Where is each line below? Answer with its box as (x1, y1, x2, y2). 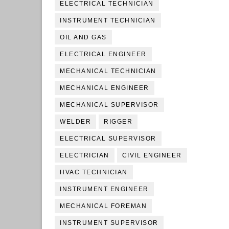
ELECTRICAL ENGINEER (60, 51, 147, 58)
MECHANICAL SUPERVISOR (60, 101, 159, 108)
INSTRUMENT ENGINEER (60, 186, 149, 193)
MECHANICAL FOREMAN (60, 202, 147, 210)
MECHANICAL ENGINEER (60, 84, 149, 91)
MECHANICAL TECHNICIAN (60, 67, 156, 75)
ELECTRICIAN (60, 152, 109, 159)
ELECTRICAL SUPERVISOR (60, 135, 156, 142)
